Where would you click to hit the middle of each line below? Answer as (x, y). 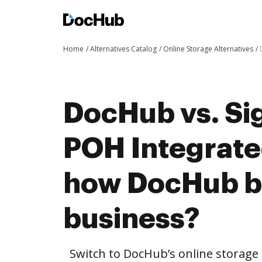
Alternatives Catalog (123, 49)
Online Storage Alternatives (208, 49)
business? (131, 219)
